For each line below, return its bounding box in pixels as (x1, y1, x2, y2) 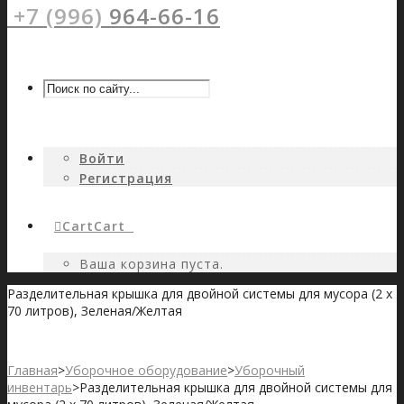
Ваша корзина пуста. (79, 255, 224, 272)
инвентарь (7, 379, 72, 396)
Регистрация (79, 170, 172, 187)
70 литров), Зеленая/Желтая (7, 302, 182, 319)
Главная (7, 362, 58, 379)
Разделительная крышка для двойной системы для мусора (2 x (7, 285, 392, 302)
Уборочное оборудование (65, 362, 227, 379)
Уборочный (234, 362, 305, 379)
